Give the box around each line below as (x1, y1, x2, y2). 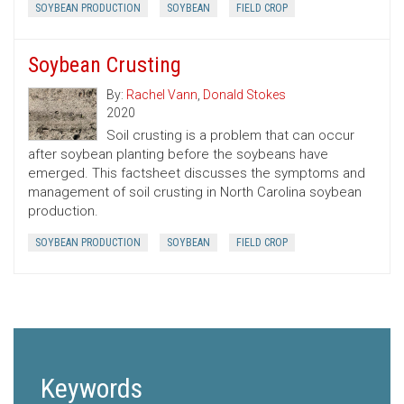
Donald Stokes (203, 87, 286, 103)
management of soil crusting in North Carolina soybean (28, 184, 362, 201)
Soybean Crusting (28, 52, 181, 78)
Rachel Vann (126, 87, 197, 103)
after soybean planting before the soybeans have (28, 146, 328, 163)
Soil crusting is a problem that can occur (106, 127, 354, 144)
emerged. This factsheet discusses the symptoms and (28, 165, 365, 182)
